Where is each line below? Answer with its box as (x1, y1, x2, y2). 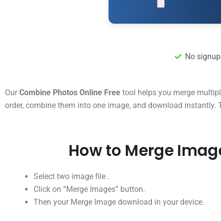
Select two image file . (34, 171, 111, 181)
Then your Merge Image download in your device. (34, 197, 204, 207)
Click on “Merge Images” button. (34, 184, 145, 194)
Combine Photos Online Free (19, 87, 120, 97)
